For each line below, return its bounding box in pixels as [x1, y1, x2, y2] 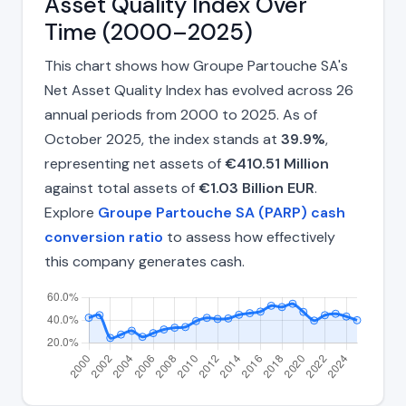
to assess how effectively [163, 227, 335, 247]
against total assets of [44, 179, 198, 198]
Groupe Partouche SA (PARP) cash [98, 203, 345, 223]
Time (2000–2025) [44, 17, 253, 48]
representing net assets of [44, 154, 225, 174]
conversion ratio [44, 227, 163, 247]
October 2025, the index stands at [44, 130, 281, 150]
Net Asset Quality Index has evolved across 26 [44, 81, 353, 101]
